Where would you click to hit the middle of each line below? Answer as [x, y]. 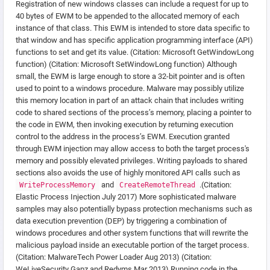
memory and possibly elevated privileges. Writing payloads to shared [131, 161]
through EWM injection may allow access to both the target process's [133, 149]
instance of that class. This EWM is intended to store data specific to [133, 28]
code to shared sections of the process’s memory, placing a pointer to [133, 113]
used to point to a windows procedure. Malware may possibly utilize [130, 89]
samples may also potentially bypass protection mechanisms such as [134, 209]
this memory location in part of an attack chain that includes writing [130, 101]
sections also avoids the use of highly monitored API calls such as [128, 173]
